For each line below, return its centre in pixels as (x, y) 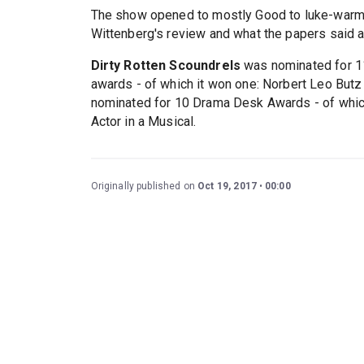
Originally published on (144, 186)
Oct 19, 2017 (227, 186)
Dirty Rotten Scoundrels (165, 66)
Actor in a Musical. (143, 122)
